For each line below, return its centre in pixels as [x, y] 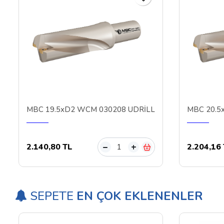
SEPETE [52, 196]
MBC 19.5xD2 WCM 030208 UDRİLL [91, 110]
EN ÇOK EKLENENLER [140, 196]
